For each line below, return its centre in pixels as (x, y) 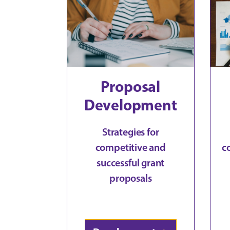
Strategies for (131, 132)
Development (130, 104)
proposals (131, 178)
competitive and (130, 147)
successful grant (131, 162)
